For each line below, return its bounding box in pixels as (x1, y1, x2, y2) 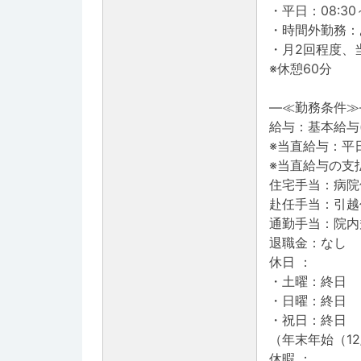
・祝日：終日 (269, 312, 346, 329)
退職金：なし (269, 234, 346, 251)
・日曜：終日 (269, 293, 346, 309)
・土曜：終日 (269, 273, 346, 290)
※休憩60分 (269, 60, 332, 77)
